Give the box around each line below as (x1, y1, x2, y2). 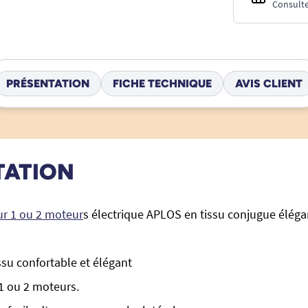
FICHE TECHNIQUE (112, 76, 212, 90)
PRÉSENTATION (5, 76, 89, 90)
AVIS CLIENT (234, 76, 302, 90)
